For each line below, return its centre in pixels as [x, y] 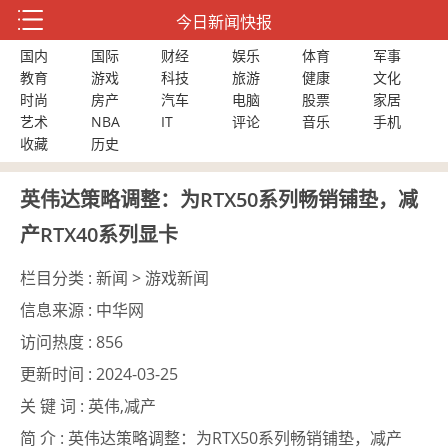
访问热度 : [58, 342]
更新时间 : [58, 374]
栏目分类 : [58, 278]
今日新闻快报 [224, 22]
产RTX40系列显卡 [99, 234]
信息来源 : [58, 310]
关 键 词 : [54, 406]
